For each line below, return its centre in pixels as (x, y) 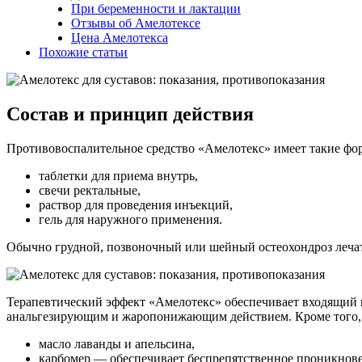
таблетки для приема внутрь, (118, 175)
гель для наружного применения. (130, 219)
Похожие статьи (83, 52)
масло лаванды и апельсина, (117, 343)
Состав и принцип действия (130, 114)
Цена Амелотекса (120, 37)
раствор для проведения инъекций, (136, 204)
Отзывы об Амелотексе (136, 23)
